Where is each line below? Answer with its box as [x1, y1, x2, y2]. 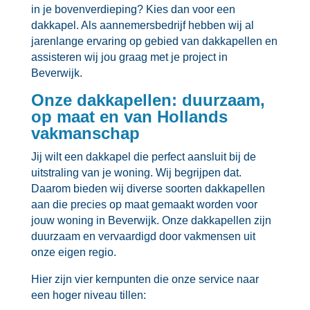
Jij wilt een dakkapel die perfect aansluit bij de [30, 150, 256, 163]
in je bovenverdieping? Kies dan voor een [30, 3, 235, 15]
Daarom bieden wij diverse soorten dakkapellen [30, 182, 265, 194]
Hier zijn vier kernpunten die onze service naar [30, 273, 259, 285]
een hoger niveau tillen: [30, 289, 146, 301]
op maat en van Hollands [30, 107, 228, 126]
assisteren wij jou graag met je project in [30, 51, 228, 63]
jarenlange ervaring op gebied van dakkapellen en [30, 35, 277, 47]
